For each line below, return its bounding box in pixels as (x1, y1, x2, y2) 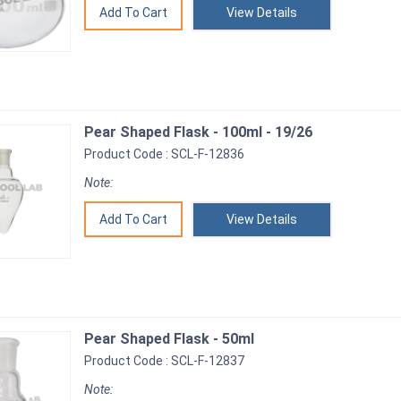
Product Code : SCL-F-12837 (84, 354, 244, 368)
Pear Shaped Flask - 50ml (84, 330, 254, 347)
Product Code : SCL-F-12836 (84, 147, 244, 161)
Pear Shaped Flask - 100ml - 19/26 (84, 124, 312, 141)
